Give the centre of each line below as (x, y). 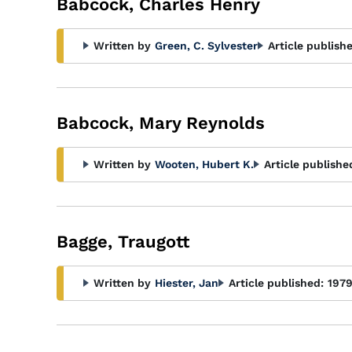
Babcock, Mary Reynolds (161, 123)
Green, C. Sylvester (206, 46)
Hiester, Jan (187, 283)
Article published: (276, 283)
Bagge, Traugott (123, 242)
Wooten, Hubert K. (204, 164)
